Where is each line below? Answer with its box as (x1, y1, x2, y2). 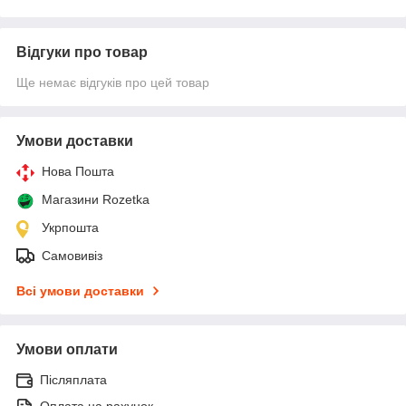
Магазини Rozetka (42, 191, 150, 207)
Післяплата (40, 372, 107, 387)
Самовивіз (42, 247, 102, 263)
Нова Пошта (42, 163, 114, 179)
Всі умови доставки (16, 283, 144, 298)
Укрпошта (42, 219, 99, 235)
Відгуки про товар (16, 43, 148, 60)
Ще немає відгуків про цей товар (16, 74, 209, 90)
